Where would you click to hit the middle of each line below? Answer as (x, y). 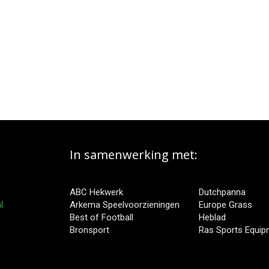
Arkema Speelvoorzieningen (125, 205)
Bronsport (89, 230)
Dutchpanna (222, 192)
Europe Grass (225, 205)
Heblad (212, 217)
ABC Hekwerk (96, 192)
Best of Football (101, 217)
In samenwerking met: (134, 155)
